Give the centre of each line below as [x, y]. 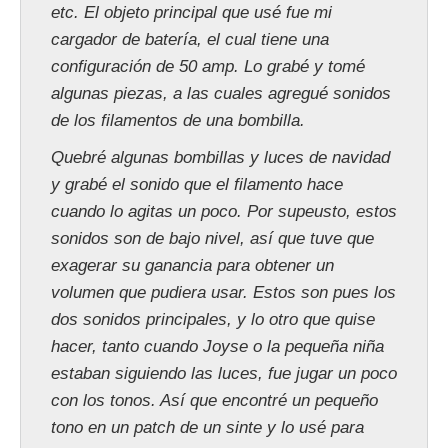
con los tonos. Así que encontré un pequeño [214, 401]
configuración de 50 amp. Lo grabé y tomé [208, 67]
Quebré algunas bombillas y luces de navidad [220, 158]
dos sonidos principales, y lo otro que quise [213, 320]
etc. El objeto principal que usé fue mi [191, 13]
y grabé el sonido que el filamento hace [197, 185]
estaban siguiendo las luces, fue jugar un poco [224, 374]
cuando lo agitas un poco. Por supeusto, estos [224, 212]
